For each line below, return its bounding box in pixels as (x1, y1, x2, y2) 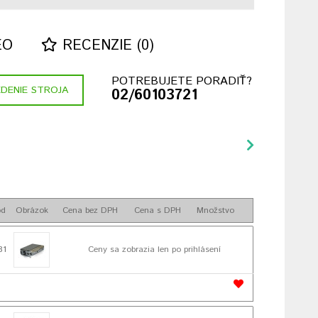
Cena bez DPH (62, 204, 118, 216)
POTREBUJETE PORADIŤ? (111, 73, 252, 89)
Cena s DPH (133, 204, 181, 216)
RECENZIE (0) (57, 35, 155, 56)
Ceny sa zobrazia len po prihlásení (87, 243, 221, 256)
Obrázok (15, 204, 48, 216)
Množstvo (197, 204, 235, 216)
